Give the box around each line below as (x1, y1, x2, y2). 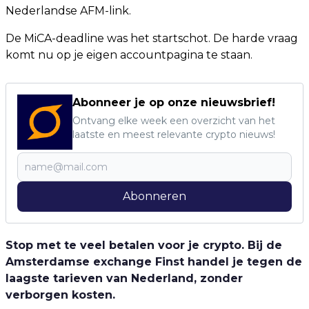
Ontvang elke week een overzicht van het (72, 114, 275, 127)
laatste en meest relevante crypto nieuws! (72, 128, 275, 141)
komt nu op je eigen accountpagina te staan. (6, 48, 252, 61)
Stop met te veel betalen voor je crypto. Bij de (6, 239, 282, 252)
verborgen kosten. (6, 288, 115, 301)
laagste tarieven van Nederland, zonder (6, 272, 243, 285)
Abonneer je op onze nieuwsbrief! (72, 96, 275, 109)
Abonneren (123, 190, 186, 203)
